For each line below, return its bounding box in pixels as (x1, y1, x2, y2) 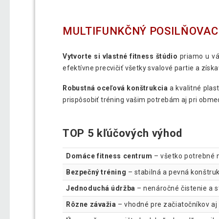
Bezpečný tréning (66, 168, 127, 176)
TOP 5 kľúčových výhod (63, 127, 183, 139)
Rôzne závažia (66, 200, 116, 209)
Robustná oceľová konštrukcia (63, 84, 168, 92)
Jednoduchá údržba (66, 184, 135, 193)
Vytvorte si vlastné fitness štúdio (63, 52, 178, 60)
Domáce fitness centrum (66, 152, 153, 160)
